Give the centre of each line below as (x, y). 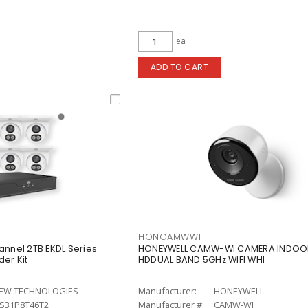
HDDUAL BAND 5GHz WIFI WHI (201, 260)
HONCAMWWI (169, 237)
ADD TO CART (179, 67)
